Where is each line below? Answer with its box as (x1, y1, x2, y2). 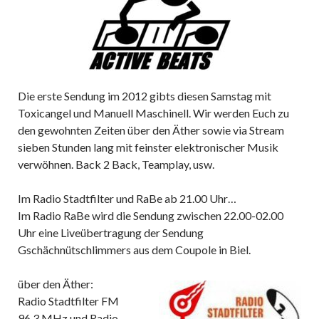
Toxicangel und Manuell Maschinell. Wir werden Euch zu (18, 105, 289, 120)
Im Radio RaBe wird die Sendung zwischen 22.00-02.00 (18, 208, 283, 222)
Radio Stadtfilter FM (18, 293, 119, 308)
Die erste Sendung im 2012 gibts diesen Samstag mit (18, 88, 271, 103)
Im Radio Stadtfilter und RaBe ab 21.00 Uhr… (18, 191, 236, 205)
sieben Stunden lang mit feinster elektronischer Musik (18, 140, 278, 154)
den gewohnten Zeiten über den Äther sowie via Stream (18, 122, 284, 137)
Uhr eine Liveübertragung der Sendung (18, 225, 204, 239)
